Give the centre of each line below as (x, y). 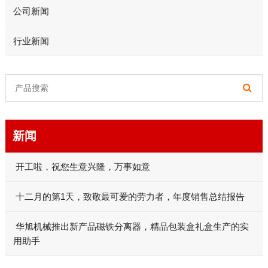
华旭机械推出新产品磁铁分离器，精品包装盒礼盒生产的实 (131, 226)
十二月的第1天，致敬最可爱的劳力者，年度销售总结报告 (129, 196)
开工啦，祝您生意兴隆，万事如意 (81, 166)
